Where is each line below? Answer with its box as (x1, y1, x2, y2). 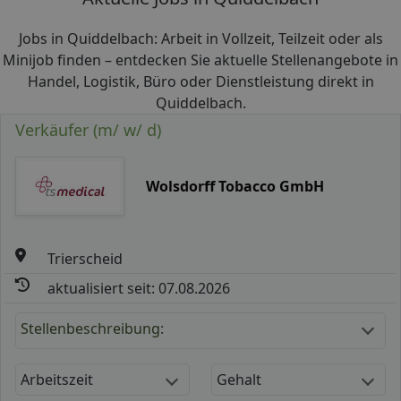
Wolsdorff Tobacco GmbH (145, 175, 324, 196)
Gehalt (217, 369, 261, 389)
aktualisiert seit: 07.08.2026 (47, 277, 231, 298)
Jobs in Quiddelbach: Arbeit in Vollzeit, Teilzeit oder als (18, 29, 383, 48)
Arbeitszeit (21, 369, 93, 389)
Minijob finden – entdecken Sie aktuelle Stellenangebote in (3, 50, 398, 70)
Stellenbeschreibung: (21, 318, 164, 338)
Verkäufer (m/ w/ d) (15, 119, 161, 141)
